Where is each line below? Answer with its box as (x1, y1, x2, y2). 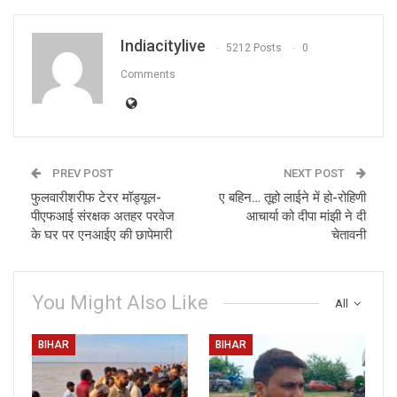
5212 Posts (226, 41, 282, 54)
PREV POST (50, 167, 113, 181)
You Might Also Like (32, 292, 208, 315)
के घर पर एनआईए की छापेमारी (31, 227, 172, 244)
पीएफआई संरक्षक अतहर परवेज (31, 208, 175, 225)
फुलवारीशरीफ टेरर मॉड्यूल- (31, 190, 161, 206)
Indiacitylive (121, 36, 206, 56)
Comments (121, 67, 175, 81)
